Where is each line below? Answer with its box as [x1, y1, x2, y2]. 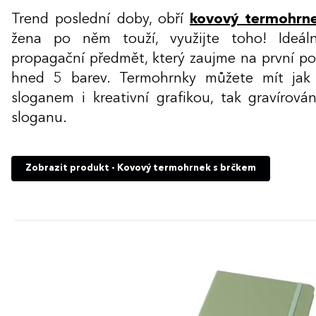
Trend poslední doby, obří [11, 12, 190, 27]
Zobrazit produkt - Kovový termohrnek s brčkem [25, 163, 256, 173]
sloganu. [11, 111, 70, 126]
